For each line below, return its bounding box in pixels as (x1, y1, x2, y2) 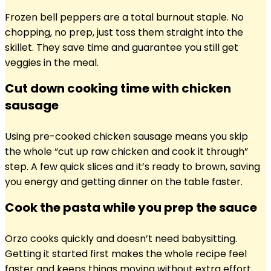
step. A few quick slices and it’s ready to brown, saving (5, 160, 260, 174)
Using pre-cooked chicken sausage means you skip (5, 129, 248, 143)
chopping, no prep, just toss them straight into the (5, 25, 243, 39)
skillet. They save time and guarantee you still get (5, 41, 238, 54)
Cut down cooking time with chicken (5, 80, 231, 97)
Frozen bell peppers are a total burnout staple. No (5, 10, 244, 24)
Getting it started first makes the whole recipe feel (5, 247, 247, 261)
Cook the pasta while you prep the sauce (5, 199, 257, 216)
